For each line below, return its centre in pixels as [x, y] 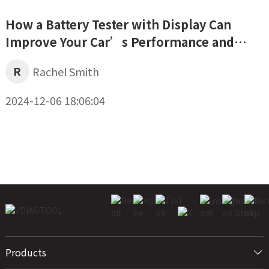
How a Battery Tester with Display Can [118, 25]
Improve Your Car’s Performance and [119, 42]
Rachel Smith [65, 72]
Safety [24, 59]
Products [26, 252]
